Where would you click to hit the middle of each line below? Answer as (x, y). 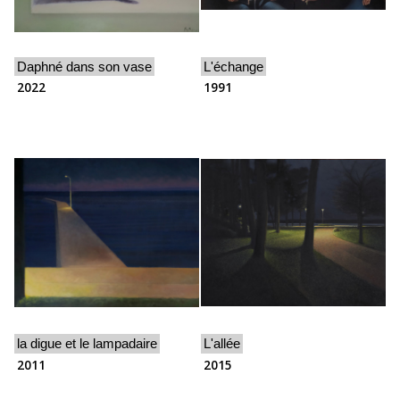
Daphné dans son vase (85, 67)
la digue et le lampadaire (87, 344)
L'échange (234, 67)
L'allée (222, 344)
